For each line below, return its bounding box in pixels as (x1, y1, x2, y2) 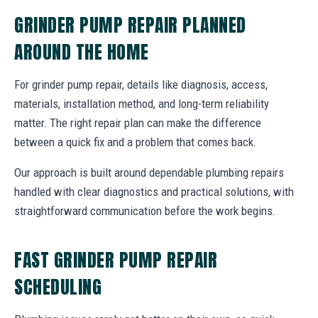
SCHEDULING (14, 273, 102, 300)
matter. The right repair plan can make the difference (14, 115, 261, 130)
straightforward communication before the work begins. (14, 203, 275, 218)
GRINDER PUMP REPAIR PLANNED (14, 11, 246, 38)
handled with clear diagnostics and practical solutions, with (14, 184, 294, 199)
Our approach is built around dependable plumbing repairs (14, 165, 284, 180)
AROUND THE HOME (14, 38, 149, 65)
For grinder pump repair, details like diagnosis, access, (14, 77, 268, 92)
